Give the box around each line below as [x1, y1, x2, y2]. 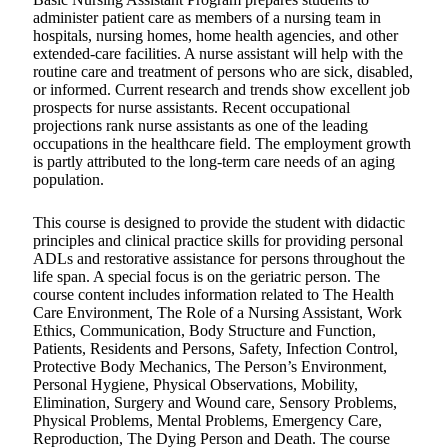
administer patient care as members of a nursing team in [33, 8, 381, 26]
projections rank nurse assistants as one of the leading [33, 116, 368, 134]
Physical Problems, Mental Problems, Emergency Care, [33, 411, 382, 429]
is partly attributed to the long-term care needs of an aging [33, 152, 395, 170]
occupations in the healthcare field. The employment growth [33, 134, 411, 152]
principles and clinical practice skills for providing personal [33, 231, 403, 249]
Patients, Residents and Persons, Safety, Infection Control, [33, 339, 398, 357]
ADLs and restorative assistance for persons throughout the [33, 249, 405, 267]
